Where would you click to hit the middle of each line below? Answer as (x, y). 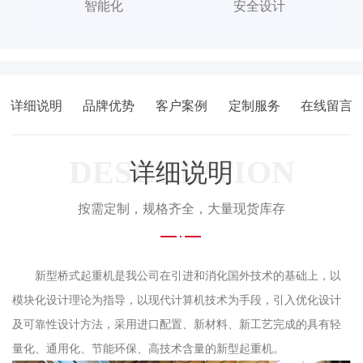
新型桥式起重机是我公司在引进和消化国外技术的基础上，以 (188, 276)
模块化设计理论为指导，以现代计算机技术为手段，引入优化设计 (177, 300)
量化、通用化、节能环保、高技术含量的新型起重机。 (148, 349)
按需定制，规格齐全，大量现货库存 (181, 209)
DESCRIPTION (181, 173)
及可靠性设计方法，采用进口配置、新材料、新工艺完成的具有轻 (177, 325)
